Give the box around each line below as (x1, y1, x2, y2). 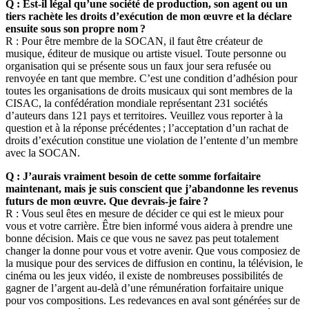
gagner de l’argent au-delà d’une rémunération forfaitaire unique (6, 281, 283, 294)
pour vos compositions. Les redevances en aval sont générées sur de (6, 294, 300, 306)
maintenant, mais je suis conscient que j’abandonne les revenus (6, 182, 298, 195)
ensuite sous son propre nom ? (6, 22, 146, 34)
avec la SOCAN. (6, 146, 80, 159)
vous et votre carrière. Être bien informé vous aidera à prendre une (6, 219, 292, 232)
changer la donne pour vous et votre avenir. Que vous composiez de (6, 244, 300, 257)
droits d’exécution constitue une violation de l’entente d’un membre (6, 134, 298, 146)
